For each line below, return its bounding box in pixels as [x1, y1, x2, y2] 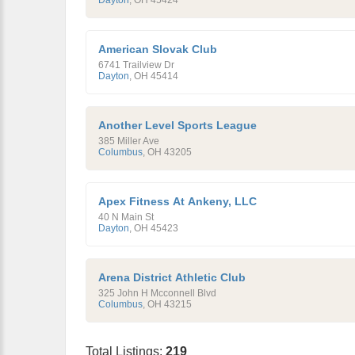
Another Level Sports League [98, 119, 257, 132]
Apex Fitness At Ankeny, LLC [98, 195, 257, 208]
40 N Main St [98, 212, 154, 223]
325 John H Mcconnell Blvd [98, 288, 216, 299]
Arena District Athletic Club [98, 271, 246, 284]
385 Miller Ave [98, 136, 159, 147]
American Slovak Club [98, 43, 217, 55]
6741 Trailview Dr [98, 59, 174, 71]
